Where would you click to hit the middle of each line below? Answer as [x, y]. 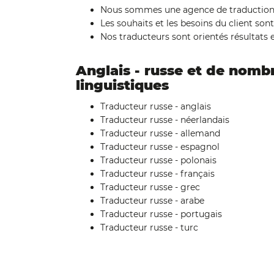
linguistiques [122, 85]
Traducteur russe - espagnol [160, 147]
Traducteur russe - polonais [158, 160]
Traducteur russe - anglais [155, 106]
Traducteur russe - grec [150, 187]
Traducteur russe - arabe [152, 201]
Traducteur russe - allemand [160, 133]
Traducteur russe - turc [149, 228]
